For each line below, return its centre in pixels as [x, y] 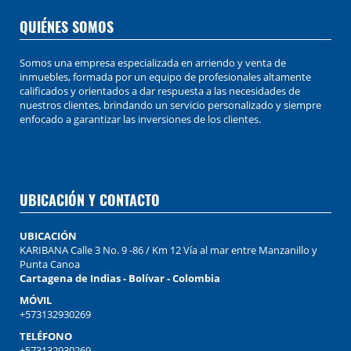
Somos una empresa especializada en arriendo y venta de [153, 63]
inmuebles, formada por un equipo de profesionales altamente [165, 77]
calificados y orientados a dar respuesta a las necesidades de [160, 91]
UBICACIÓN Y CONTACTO [90, 200]
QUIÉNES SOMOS [67, 27]
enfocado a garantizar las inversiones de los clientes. [140, 119]
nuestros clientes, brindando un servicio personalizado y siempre [170, 105]
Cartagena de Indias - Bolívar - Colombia [120, 279]
